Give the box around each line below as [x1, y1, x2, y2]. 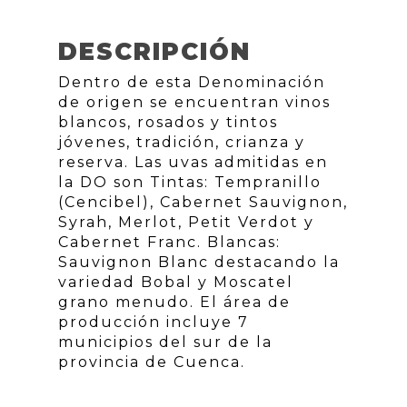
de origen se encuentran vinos [58, 94, 331, 112]
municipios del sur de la [58, 333, 273, 352]
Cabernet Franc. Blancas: [58, 233, 281, 252]
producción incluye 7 [58, 313, 249, 332]
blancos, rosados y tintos [58, 114, 278, 132]
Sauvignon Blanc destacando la [58, 253, 340, 272]
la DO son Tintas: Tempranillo [58, 174, 322, 192]
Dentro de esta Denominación [58, 74, 325, 92]
